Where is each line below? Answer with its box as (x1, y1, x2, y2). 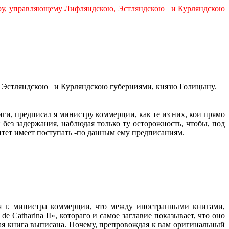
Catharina (12, 211, 44, 220)
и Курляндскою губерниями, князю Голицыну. (54, 82, 216, 91)
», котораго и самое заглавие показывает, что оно (51, 211, 225, 220)
